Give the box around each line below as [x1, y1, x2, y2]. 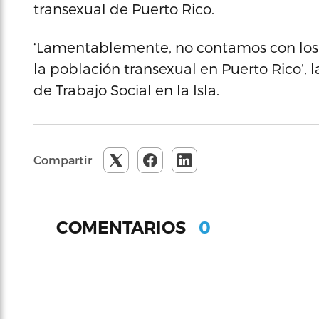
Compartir [33, 153, 92, 167]
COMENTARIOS [56, 216, 190, 238]
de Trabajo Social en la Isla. [33, 81, 219, 98]
